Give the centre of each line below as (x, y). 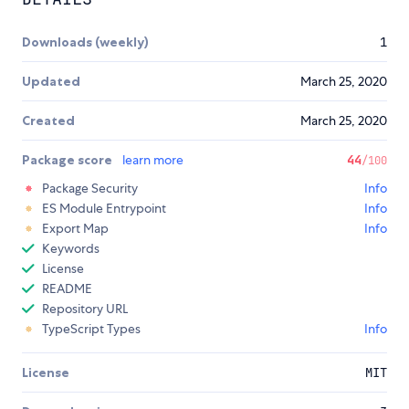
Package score (68, 160)
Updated (51, 82)
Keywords (71, 249)
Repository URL (85, 309)
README (67, 289)
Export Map (75, 229)
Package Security (90, 189)
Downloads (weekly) (85, 42)
